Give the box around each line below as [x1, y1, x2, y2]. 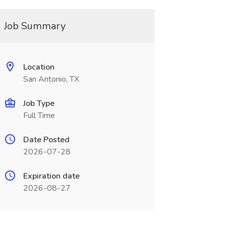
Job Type [23, 98, 54, 109]
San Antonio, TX [23, 74, 79, 85]
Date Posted [23, 134, 70, 145]
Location [23, 62, 54, 73]
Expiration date [23, 171, 80, 182]
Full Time [23, 110, 55, 121]
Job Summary [4, 19, 66, 33]
